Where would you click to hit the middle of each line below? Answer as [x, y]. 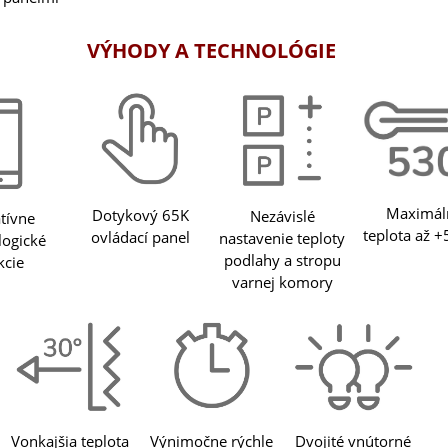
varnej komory [282, 281]
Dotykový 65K [141, 214]
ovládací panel [141, 236]
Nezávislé [282, 215]
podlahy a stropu [282, 259]
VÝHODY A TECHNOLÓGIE [212, 50]
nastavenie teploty [282, 237]
